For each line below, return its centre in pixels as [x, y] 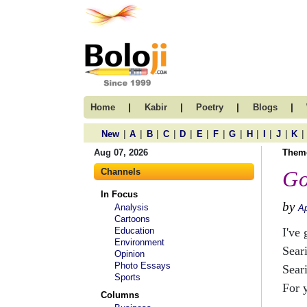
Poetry [210, 107]
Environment [139, 242]
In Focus [119, 194]
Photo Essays [143, 266]
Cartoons [132, 219]
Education [134, 231]
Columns [120, 295]
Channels [121, 172]
